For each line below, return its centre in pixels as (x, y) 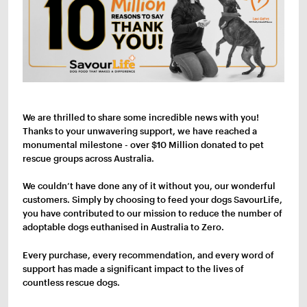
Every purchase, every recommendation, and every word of (149, 255)
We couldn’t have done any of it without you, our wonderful (149, 186)
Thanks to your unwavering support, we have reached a (140, 131)
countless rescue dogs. (72, 283)
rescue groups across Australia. (89, 158)
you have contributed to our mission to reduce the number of (153, 213)
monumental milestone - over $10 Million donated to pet (144, 144)
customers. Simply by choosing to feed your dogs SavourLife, (153, 200)
